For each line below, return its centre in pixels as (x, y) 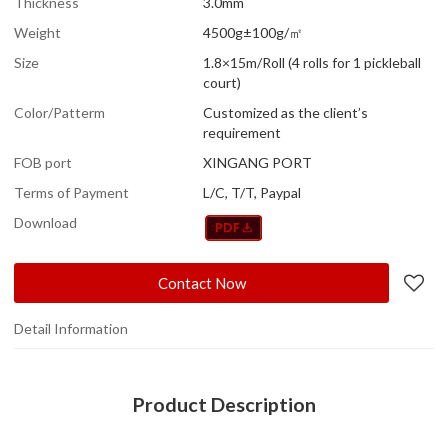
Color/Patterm (60, 112)
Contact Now (201, 282)
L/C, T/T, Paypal (252, 192)
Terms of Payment (72, 192)
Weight (38, 32)
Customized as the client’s (286, 112)
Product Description (224, 404)
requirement (242, 132)
